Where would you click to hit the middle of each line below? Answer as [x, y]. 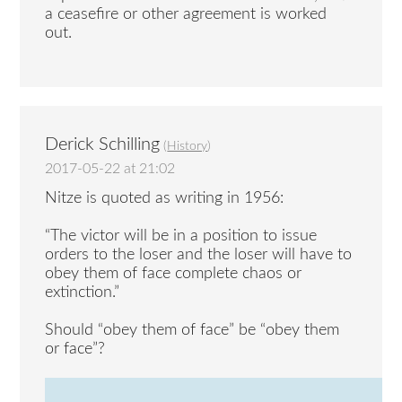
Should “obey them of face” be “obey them [192, 330]
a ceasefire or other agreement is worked [186, 15]
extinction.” [83, 292]
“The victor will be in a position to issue [181, 236]
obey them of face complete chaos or [174, 273]
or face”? [75, 349]
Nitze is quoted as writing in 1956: [165, 198]
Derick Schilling [103, 145]
